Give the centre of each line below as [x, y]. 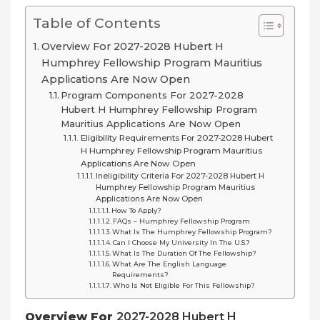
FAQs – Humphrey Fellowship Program [182, 221]
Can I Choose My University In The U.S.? [182, 242]
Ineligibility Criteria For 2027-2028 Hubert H [180, 176]
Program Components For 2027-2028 [152, 95]
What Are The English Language [170, 264]
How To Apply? [137, 210]
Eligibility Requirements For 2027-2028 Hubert [176, 137]
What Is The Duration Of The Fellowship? [185, 253]
